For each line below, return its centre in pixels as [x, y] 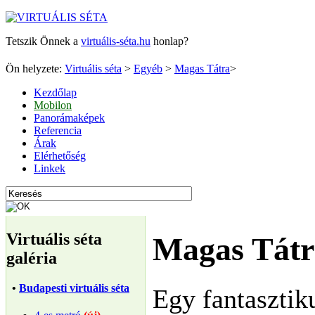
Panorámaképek [69, 118]
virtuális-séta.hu [116, 41]
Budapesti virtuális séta [74, 288]
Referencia [58, 130]
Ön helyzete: [35, 69]
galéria [32, 258]
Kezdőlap [55, 92]
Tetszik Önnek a [43, 41]
